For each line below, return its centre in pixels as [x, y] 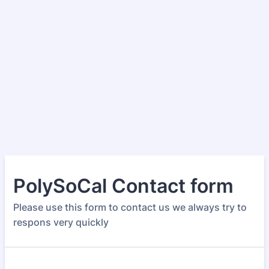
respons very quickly [61, 222]
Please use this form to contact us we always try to [130, 207]
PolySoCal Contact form [123, 186]
